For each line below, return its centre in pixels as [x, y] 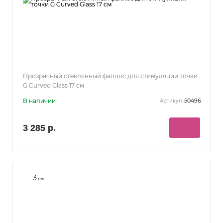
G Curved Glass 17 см [54, 85]
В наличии [39, 101]
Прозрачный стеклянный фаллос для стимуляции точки [110, 76]
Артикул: [171, 101]
